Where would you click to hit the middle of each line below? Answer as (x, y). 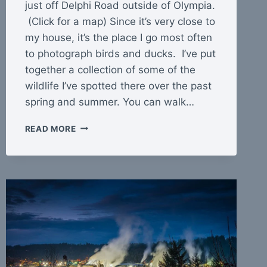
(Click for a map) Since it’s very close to (120, 21)
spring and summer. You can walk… (109, 102)
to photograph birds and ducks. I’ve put (120, 53)
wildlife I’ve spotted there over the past (118, 86)
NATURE (93, 150)
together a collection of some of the (110, 69)
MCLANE (94, 125)
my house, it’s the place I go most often (118, 37)
